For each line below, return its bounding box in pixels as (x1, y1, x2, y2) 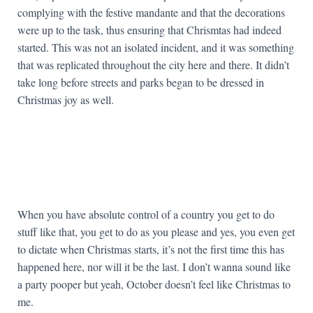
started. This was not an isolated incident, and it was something (17, 40, 294, 54)
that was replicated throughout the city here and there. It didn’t (17, 57, 289, 72)
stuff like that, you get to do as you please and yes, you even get (17, 224, 295, 239)
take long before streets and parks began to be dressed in (17, 75, 264, 89)
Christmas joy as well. (17, 92, 114, 107)
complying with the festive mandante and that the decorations (17, 5, 285, 20)
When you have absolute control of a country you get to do (17, 207, 275, 221)
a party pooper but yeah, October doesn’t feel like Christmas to (17, 277, 291, 291)
